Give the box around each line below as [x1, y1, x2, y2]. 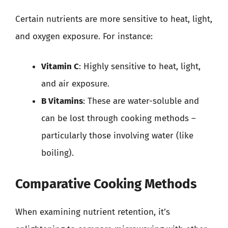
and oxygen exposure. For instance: [15, 31, 153, 42]
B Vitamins [41, 96, 83, 106]
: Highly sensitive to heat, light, [79, 61, 201, 72]
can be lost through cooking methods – [41, 113, 196, 124]
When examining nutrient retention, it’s [15, 206, 170, 217]
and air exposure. [41, 78, 109, 89]
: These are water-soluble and [83, 96, 199, 106]
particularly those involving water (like [41, 130, 193, 141]
